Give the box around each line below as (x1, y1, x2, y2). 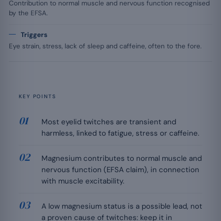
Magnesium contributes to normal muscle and (41, 153, 202, 163)
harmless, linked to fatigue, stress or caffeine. (41, 128, 199, 138)
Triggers (21, 31, 47, 39)
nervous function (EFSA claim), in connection (41, 165, 199, 175)
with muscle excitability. (41, 176, 124, 186)
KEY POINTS (19, 93, 56, 100)
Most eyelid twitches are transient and (41, 117, 176, 127)
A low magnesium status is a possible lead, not (41, 201, 202, 211)
